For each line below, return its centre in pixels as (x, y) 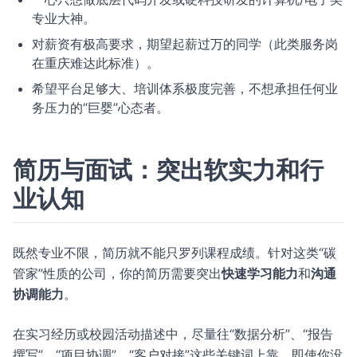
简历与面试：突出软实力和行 (168, 170)
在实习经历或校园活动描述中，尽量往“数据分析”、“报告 (173, 334)
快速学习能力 (260, 273)
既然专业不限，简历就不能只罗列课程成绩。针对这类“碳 (175, 253)
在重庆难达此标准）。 (96, 63)
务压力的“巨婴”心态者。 (100, 108)
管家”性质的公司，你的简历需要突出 (117, 273)
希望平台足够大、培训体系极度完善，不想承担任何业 (185, 88)
